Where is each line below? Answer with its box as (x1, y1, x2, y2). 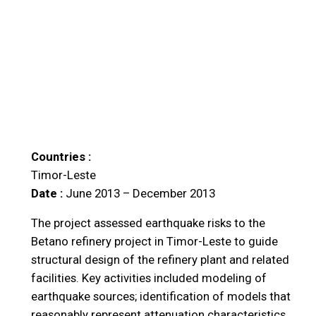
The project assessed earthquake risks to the (30, 216, 265, 231)
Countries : (30, 149, 91, 164)
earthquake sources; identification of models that (30, 289, 291, 304)
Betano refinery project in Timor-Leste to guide (30, 234, 278, 249)
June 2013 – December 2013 (65, 186, 215, 200)
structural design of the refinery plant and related (30, 253, 289, 267)
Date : (30, 186, 66, 200)
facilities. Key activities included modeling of (30, 271, 267, 286)
